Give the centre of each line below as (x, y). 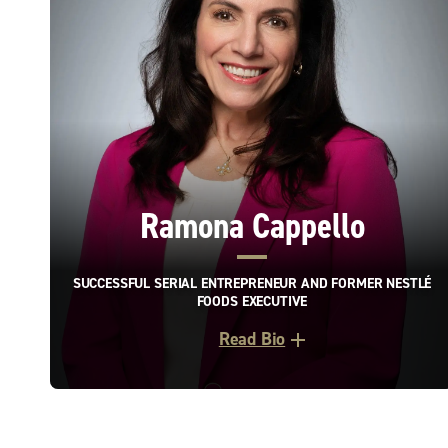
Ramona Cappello (252, 227)
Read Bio (252, 339)
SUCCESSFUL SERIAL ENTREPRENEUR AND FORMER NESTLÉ (252, 284)
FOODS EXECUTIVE (252, 302)
